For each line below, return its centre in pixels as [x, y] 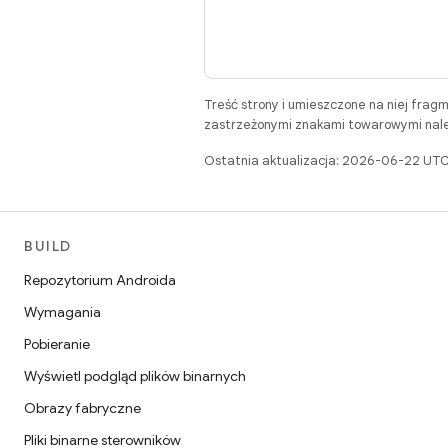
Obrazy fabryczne [82, 408]
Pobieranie [57, 344]
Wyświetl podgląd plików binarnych [135, 376]
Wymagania [62, 312]
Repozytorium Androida [100, 280]
